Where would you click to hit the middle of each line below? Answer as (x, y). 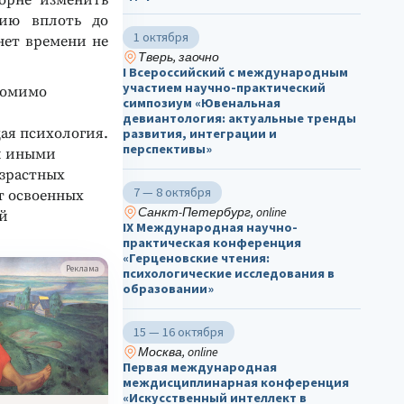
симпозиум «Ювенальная (202, 103)
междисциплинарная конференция (236, 383)
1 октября (161, 37)
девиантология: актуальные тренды (239, 119)
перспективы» (167, 149)
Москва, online (178, 352)
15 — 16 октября (179, 332)
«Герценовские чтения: (196, 258)
